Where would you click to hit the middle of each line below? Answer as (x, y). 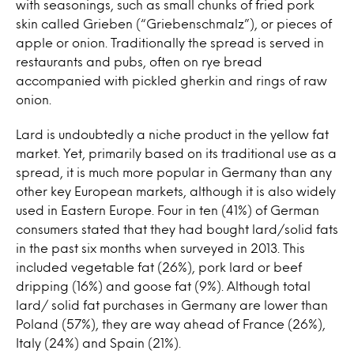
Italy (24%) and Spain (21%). (98, 343)
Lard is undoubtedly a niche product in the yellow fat (172, 134)
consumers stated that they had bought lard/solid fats (177, 229)
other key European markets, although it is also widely (176, 191)
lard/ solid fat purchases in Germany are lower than (172, 305)
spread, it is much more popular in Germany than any (174, 172)
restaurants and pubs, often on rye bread (139, 61)
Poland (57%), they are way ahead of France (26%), (171, 324)
